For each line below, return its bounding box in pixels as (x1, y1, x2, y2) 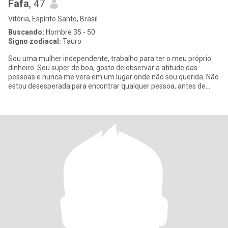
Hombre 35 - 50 (44, 28, 95, 36)
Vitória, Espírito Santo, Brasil (8, 15, 98, 23)
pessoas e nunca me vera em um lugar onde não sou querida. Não (8, 73, 219, 81)
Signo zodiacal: (8, 37, 61, 45)
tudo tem (8, 91, 38, 99)
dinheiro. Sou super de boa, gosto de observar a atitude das (8, 64, 197, 72)
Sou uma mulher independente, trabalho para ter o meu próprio (8, 54, 211, 63)
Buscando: (8, 28, 44, 36)
